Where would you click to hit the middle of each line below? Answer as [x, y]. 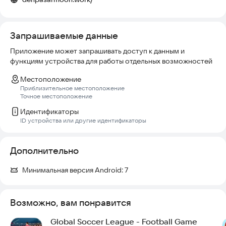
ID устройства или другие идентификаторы [83, 120]
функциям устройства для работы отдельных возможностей [111, 61]
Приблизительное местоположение [72, 88]
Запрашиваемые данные [64, 36]
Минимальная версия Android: [73, 170]
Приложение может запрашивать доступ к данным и [97, 51]
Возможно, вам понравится [71, 203]
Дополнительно [44, 151]
